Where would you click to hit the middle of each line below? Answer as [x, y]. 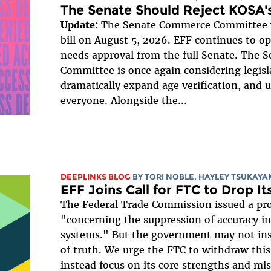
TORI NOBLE [169, 177]
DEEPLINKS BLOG [95, 177]
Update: [79, 24]
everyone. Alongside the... [123, 100]
